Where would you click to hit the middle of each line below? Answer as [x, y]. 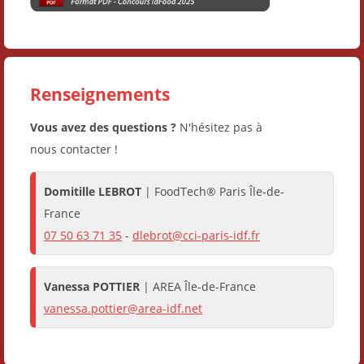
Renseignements [100, 93]
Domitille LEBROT [93, 191]
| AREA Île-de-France [198, 286]
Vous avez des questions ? [105, 127]
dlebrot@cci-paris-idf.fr [196, 235]
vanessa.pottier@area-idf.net [123, 308]
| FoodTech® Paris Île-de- [213, 191]
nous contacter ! [74, 149]
